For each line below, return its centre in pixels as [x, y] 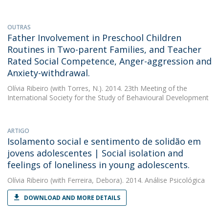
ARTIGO [18, 131]
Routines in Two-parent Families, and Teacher [104, 49]
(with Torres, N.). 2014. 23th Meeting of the [118, 88]
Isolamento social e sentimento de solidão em [104, 141]
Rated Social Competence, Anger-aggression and [109, 61]
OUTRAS [19, 27]
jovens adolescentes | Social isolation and [95, 153]
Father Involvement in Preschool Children [94, 38]
